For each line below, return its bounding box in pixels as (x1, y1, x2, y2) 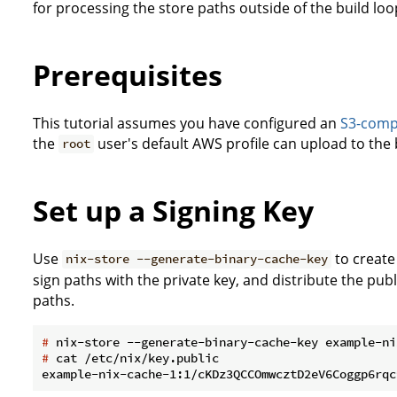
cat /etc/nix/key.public (49, 349, 219, 366)
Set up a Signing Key (33, 191, 314, 230)
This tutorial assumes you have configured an (33, 113, 340, 133)
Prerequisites (33, 56, 222, 95)
